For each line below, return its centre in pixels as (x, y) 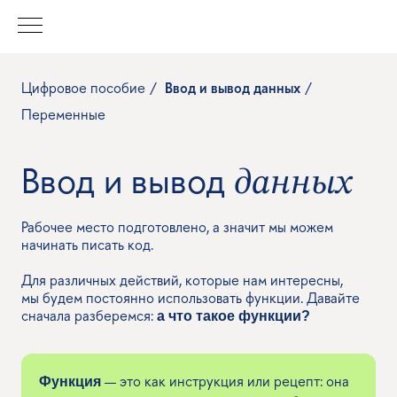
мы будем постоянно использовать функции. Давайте (191, 297)
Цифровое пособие (83, 88)
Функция (70, 381)
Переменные (63, 115)
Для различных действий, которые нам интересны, (182, 280)
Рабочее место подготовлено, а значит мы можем (177, 226)
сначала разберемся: (89, 315)
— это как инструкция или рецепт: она (225, 381)
